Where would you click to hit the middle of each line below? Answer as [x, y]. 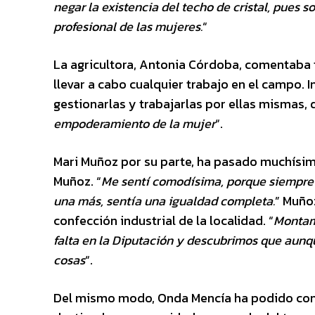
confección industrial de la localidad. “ [163, 220]
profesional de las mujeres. [128, 26]
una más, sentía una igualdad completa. [164, 200]
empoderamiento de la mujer [134, 123]
